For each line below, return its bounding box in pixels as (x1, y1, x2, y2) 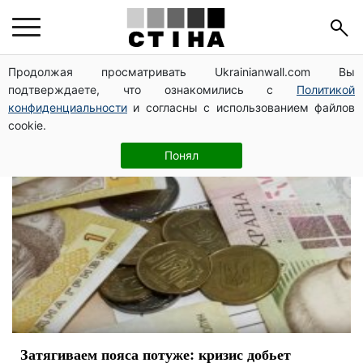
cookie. (8, 118, 46, 132)
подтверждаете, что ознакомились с (8, 83, 297, 96)
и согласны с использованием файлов (127, 100, 355, 114)
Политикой (297, 83, 355, 96)
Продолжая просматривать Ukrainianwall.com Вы (8, 65, 355, 79)
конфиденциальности (8, 100, 127, 114)
